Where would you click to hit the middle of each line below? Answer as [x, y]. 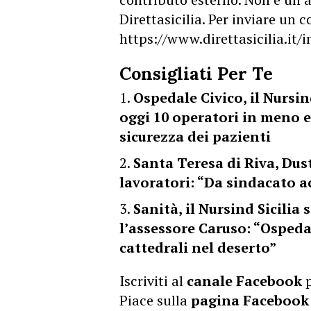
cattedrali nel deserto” [198, 247]
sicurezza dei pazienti [195, 136]
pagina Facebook [250, 300]
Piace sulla [155, 300]
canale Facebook [244, 281]
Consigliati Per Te [196, 74]
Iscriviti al [153, 281]
